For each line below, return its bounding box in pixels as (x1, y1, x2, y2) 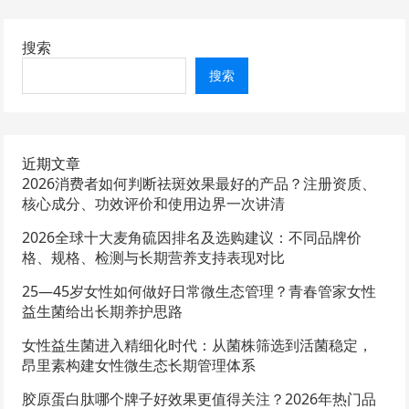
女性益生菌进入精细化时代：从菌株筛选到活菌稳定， (22, 334, 373, 355)
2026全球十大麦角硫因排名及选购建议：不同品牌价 (22, 226, 362, 247)
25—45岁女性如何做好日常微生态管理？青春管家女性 (22, 280, 377, 301)
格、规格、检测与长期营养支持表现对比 (22, 246, 286, 267)
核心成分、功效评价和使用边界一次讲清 (22, 193, 286, 214)
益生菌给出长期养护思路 (22, 300, 184, 321)
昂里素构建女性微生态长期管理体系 (22, 354, 257, 375)
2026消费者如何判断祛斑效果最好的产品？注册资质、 (22, 173, 377, 194)
